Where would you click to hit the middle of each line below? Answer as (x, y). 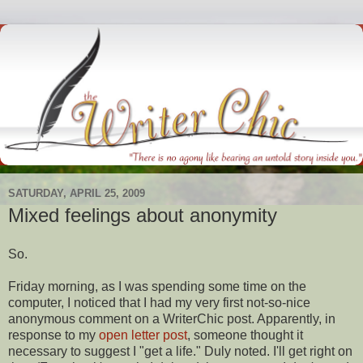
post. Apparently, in (280, 318)
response (35, 335)
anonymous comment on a (85, 318)
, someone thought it (245, 335)
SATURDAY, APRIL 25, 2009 (77, 193)
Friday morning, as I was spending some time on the (157, 286)
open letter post (143, 335)
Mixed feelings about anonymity (143, 216)
